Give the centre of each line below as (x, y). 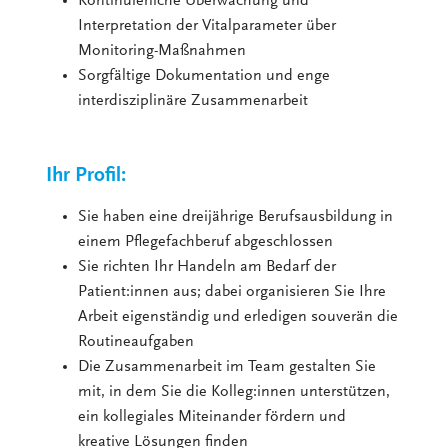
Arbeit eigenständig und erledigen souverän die (238, 317)
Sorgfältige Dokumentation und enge (204, 76)
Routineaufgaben (136, 342)
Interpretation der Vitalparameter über (207, 26)
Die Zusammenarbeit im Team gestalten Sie (227, 367)
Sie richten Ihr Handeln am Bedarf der (207, 267)
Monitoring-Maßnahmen (162, 51)
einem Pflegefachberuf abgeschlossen (206, 242)
